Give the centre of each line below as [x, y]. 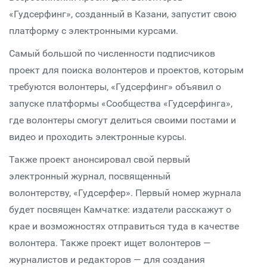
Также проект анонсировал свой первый [100, 159]
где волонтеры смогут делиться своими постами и [122, 120]
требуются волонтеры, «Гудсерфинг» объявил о [115, 87]
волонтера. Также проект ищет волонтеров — [110, 243]
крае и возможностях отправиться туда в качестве [124, 226]
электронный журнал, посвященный [90, 176]
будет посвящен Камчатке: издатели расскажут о [120, 209]
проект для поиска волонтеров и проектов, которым [126, 70]
